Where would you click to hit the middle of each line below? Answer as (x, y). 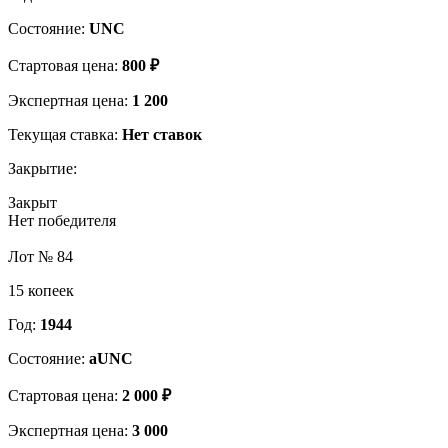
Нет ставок (162, 134)
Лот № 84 (40, 256)
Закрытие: (42, 168)
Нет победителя (62, 220)
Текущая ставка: (65, 134)
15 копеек (41, 290)
